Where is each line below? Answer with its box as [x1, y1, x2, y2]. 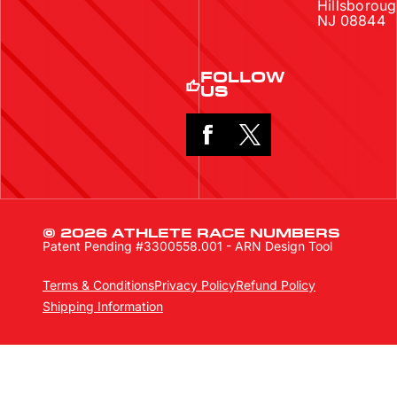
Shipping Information [43, 299, 163, 314]
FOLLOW [200, 71, 284, 85]
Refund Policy [236, 277, 315, 292]
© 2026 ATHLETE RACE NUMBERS [43, 228, 340, 240]
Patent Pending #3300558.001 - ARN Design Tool [43, 238, 332, 253]
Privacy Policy [154, 277, 236, 292]
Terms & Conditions [43, 277, 154, 292]
